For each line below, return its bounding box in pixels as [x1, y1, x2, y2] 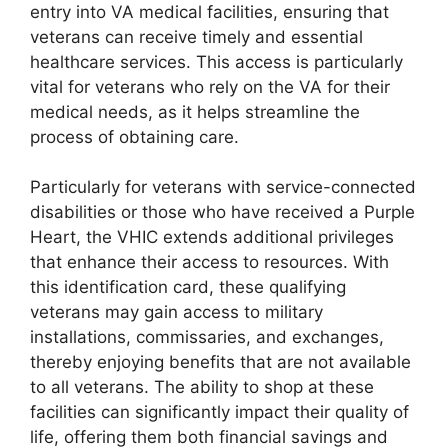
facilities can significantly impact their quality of [30, 402, 409, 422]
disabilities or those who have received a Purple [30, 202, 415, 222]
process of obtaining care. [30, 126, 239, 147]
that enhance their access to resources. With [30, 252, 389, 272]
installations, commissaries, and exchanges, [30, 327, 384, 347]
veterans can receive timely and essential [30, 26, 363, 47]
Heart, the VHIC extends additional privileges [30, 227, 394, 247]
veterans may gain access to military [30, 302, 323, 322]
